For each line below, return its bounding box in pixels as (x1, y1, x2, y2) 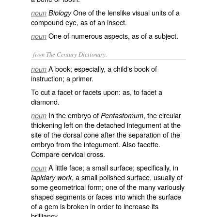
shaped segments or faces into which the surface (31, 191, 181, 201)
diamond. (31, 96, 60, 107)
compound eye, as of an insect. (31, 17, 127, 27)
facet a (141, 87, 162, 97)
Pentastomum (101, 110, 143, 120)
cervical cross (62, 149, 103, 159)
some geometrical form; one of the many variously (31, 182, 185, 192)
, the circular (143, 110, 181, 120)
